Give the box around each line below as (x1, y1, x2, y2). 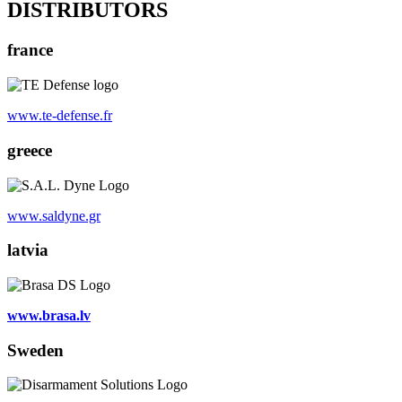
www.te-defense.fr (7, 108, 112, 124)
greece (7, 140, 52, 160)
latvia (7, 240, 48, 260)
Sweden (7, 340, 64, 360)
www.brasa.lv (7, 307, 91, 323)
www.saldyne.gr (7, 207, 100, 223)
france (7, 40, 53, 60)
